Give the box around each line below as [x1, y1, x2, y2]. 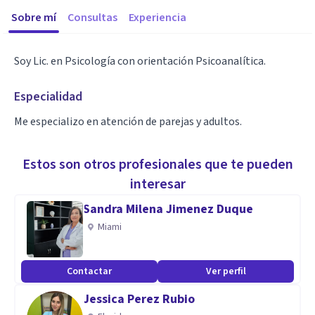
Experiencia [129, 10, 186, 25]
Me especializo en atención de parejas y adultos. [14, 114, 242, 129]
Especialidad [14, 88, 82, 105]
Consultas [67, 10, 117, 25]
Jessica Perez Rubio [83, 290, 195, 308]
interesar [129, 174, 186, 194]
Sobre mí [11, 10, 56, 25]
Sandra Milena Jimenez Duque [83, 200, 253, 218]
